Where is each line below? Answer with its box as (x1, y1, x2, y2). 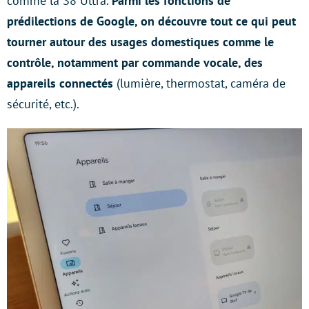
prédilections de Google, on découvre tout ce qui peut (7, 12, 296, 29)
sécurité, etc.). (7, 95, 79, 112)
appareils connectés (7, 74, 117, 91)
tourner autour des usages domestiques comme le (7, 33, 274, 50)
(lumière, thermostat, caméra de (117, 74, 286, 91)
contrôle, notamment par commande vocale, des (7, 54, 263, 70)
